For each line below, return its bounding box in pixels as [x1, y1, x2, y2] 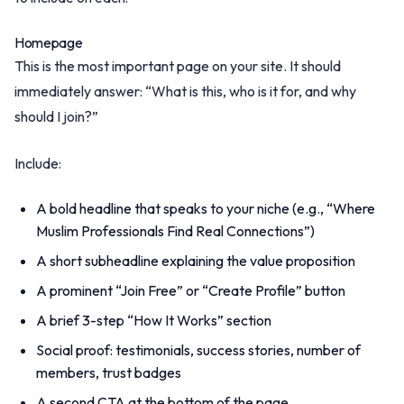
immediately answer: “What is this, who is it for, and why [14, 82, 356, 100]
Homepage [14, 33, 83, 51]
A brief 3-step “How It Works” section [36, 311, 271, 329]
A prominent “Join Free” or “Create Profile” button [36, 281, 345, 299]
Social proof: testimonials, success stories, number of [36, 341, 361, 359]
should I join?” [14, 107, 98, 125]
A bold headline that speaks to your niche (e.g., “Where [36, 199, 375, 217]
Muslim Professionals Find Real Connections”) [36, 222, 315, 240]
